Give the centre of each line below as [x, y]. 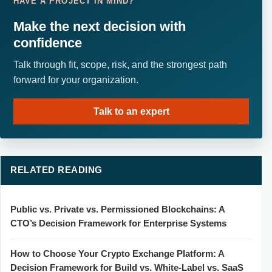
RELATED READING [56, 170]
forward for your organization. [76, 80]
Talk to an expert [131, 112]
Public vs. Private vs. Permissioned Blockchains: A [117, 210]
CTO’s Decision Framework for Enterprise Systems [118, 224]
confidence [48, 42]
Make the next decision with [100, 26]
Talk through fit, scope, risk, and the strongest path [121, 65]
